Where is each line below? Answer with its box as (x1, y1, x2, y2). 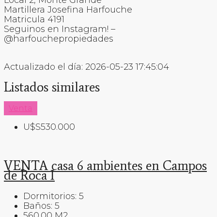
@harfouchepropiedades (4, 33, 113, 44)
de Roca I (4, 167, 55, 184)
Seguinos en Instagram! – (4, 23, 115, 34)
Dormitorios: (23, 190, 77, 201)
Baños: (23, 200, 52, 211)
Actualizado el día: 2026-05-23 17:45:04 (4, 61, 169, 72)
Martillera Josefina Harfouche (4, 4, 132, 15)
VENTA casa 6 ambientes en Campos (4, 157, 207, 174)
